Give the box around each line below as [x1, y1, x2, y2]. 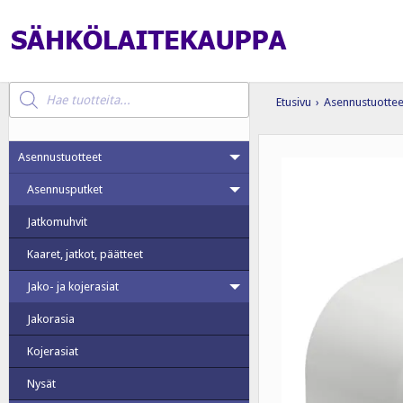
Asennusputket [26, 183, 103, 196]
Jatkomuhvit [26, 215, 87, 228]
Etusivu [275, 95, 311, 109]
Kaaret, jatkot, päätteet [26, 247, 143, 261]
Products [7, 80, 54, 94]
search [7, 92, 42, 105]
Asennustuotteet [17, 150, 102, 164]
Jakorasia [26, 312, 75, 326]
